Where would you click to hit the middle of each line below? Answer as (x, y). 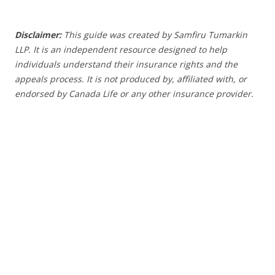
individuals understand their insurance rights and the (126, 64)
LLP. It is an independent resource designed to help (121, 49)
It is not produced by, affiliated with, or (167, 79)
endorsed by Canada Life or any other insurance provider (133, 93)
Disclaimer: (38, 34)
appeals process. (51, 79)
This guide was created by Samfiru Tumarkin (156, 34)
